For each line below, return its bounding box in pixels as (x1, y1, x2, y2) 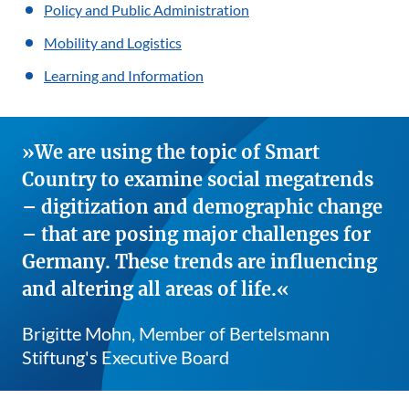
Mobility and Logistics (44, 33, 182, 51)
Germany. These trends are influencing (22, 249, 377, 273)
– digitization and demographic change (22, 194, 383, 218)
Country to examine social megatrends (22, 167, 373, 191)
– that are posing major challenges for (22, 222, 371, 246)
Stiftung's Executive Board (22, 345, 229, 368)
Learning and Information (44, 66, 204, 84)
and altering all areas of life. (22, 277, 277, 300)
